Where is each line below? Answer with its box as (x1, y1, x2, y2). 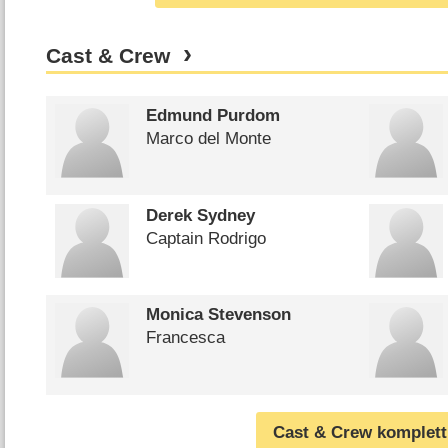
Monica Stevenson (145, 305, 291, 325)
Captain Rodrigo (145, 228, 266, 248)
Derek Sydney (145, 205, 255, 225)
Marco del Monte (145, 129, 271, 149)
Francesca (145, 328, 225, 348)
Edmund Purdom (145, 106, 280, 126)
